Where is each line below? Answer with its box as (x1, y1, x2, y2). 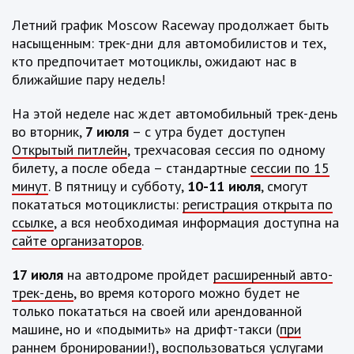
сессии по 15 (250, 159, 330, 178)
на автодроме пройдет (63, 265, 213, 284)
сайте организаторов (12, 232, 141, 250)
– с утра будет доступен (129, 122, 285, 141)
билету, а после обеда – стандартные (12, 159, 250, 178)
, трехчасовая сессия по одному (127, 141, 325, 160)
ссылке (12, 213, 54, 232)
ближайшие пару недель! (12, 70, 165, 89)
